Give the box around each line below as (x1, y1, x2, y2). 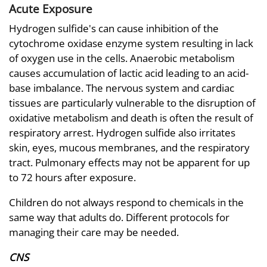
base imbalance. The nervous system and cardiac (9, 81, 234, 95)
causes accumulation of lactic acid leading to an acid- (9, 66, 249, 80)
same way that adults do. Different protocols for (9, 210, 229, 225)
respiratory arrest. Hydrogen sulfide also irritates (9, 126, 235, 140)
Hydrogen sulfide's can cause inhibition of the (9, 21, 219, 36)
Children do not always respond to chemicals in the (9, 195, 244, 210)
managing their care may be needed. (9, 225, 179, 240)
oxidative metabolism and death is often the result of (9, 111, 253, 125)
